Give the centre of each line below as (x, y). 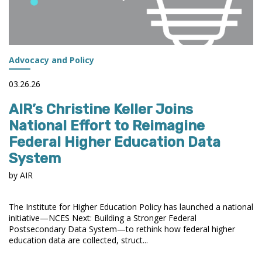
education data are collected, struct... (78, 240)
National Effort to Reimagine (107, 126)
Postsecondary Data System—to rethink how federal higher (122, 229)
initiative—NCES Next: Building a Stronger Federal (103, 218)
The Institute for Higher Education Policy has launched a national (131, 207)
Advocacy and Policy (51, 60)
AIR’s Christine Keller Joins (101, 110)
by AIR (21, 175)
